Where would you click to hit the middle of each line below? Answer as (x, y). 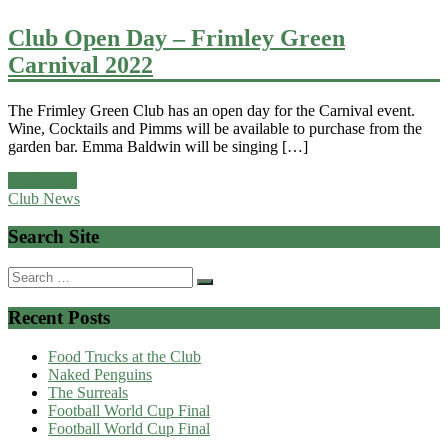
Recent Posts (59, 317)
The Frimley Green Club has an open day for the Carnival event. (211, 110)
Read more (42, 180)
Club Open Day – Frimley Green (176, 37)
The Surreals (88, 392)
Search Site (53, 237)
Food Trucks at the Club (124, 356)
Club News (44, 198)
